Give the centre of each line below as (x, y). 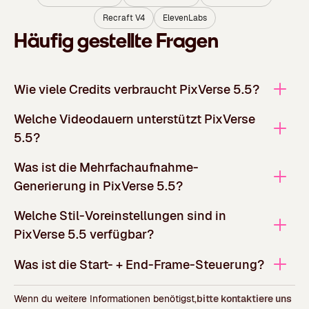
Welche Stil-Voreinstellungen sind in (120, 216)
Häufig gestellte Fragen (116, 40)
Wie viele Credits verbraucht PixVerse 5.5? (137, 89)
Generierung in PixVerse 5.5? (98, 186)
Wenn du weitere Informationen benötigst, (105, 299)
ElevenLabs (185, 18)
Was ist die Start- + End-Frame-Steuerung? (139, 264)
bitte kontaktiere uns (244, 299)
